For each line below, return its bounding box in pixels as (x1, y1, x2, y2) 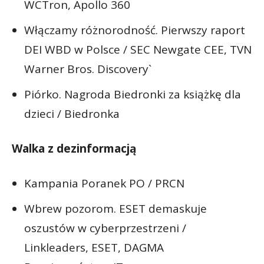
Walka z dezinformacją (12, 140, 136, 156)
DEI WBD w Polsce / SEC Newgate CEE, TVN (24, 41, 252, 57)
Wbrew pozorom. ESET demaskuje (24, 200, 207, 216)
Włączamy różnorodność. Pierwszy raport (24, 22, 245, 38)
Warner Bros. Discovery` (24, 61, 151, 77)
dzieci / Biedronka (24, 105, 120, 121)
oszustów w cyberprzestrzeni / (24, 220, 186, 236)
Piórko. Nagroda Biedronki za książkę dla (24, 86, 241, 102)
